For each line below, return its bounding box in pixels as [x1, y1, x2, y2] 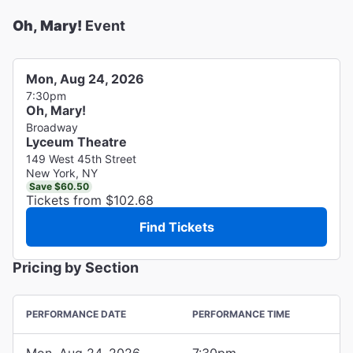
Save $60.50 [29, 180, 89, 192]
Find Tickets [139, 218, 214, 235]
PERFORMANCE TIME [192, 307, 290, 320]
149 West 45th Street [26, 151, 136, 165]
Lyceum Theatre [26, 133, 127, 150]
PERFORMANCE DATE [26, 307, 126, 320]
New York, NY [26, 165, 98, 180]
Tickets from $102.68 [26, 191, 154, 208]
